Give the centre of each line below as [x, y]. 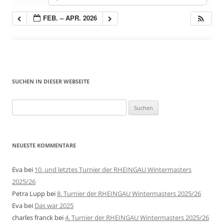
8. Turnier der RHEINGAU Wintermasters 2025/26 [129, 194]
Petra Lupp [28, 194]
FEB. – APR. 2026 [70, 18]
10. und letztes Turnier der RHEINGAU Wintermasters [113, 170]
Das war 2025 [54, 206]
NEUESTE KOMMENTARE [44, 145]
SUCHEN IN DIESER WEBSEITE [51, 81]
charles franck [32, 218]
